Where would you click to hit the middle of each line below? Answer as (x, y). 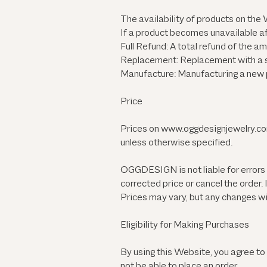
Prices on (141, 130)
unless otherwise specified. (176, 143)
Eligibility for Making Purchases (185, 226)
